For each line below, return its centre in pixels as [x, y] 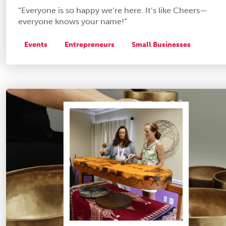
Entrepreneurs [90, 44]
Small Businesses [161, 44]
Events [36, 44]
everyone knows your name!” [73, 21]
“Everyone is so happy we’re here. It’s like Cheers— [113, 10]
